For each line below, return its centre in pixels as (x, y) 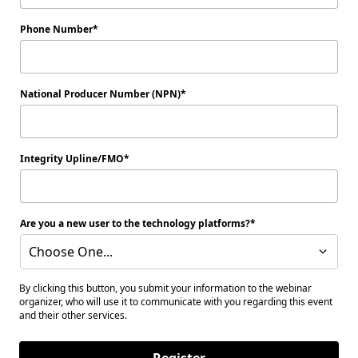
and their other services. (73, 315)
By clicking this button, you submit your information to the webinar (165, 288)
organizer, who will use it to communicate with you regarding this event (176, 302)
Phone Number (56, 29)
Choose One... (71, 252)
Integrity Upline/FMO (72, 159)
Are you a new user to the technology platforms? (135, 223)
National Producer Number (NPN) (100, 94)
